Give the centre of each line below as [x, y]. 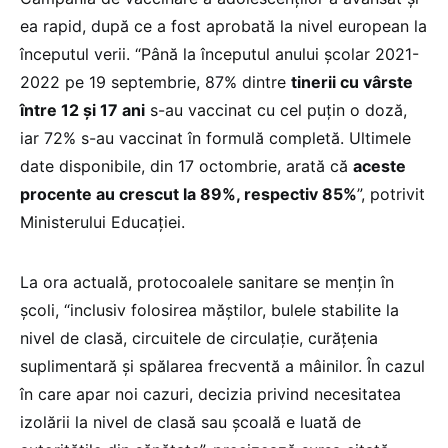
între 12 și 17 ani [82, 109]
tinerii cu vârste [352, 81]
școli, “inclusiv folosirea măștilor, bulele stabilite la [209, 309]
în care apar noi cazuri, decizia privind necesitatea [210, 393]
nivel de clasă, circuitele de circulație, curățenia [199, 337]
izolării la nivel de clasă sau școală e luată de [190, 421]
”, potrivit [391, 193]
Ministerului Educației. [102, 221]
